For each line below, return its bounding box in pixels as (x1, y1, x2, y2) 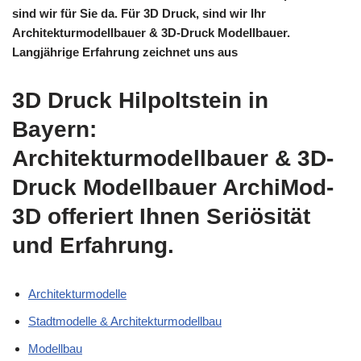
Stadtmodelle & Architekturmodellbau (28, 314, 222, 329)
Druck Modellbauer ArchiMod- (12, 175, 334, 201)
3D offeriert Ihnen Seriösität (12, 204, 310, 230)
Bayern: (12, 117, 97, 143)
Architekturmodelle (28, 287, 127, 301)
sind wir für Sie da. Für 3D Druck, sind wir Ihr (12, 6, 266, 21)
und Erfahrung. (12, 233, 174, 259)
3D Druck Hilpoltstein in (12, 88, 268, 114)
